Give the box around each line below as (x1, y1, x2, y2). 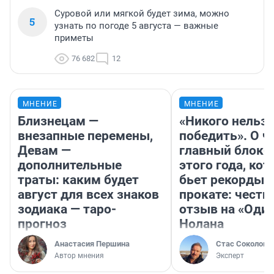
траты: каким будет (18, 172, 139, 188)
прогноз (18, 217, 67, 232)
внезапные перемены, (18, 128, 153, 144)
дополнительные (18, 158, 122, 173)
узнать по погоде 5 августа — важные (54, 20, 218, 32)
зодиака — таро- (18, 202, 116, 217)
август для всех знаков (18, 187, 159, 202)
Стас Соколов (216, 239, 267, 249)
